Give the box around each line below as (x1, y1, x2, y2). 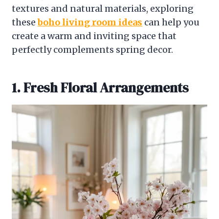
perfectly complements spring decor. (12, 44, 173, 55)
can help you (142, 16, 199, 28)
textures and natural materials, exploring (12, 2, 194, 14)
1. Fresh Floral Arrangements (12, 78, 189, 97)
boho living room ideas (38, 16, 142, 28)
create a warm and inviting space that (12, 30, 176, 42)
